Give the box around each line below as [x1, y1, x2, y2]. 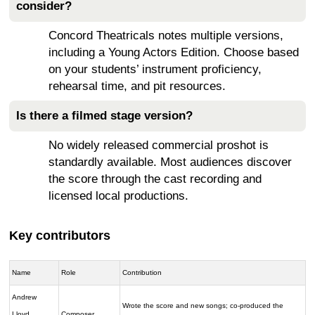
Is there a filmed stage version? [16, 108, 193, 122]
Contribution [122, 269, 162, 277]
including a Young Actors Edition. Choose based [49, 45, 299, 59]
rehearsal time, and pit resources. [49, 79, 226, 93]
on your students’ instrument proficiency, [49, 62, 262, 76]
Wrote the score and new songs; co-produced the [122, 302, 284, 310]
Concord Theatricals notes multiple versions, [49, 28, 283, 42]
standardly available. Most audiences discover [49, 155, 292, 169]
